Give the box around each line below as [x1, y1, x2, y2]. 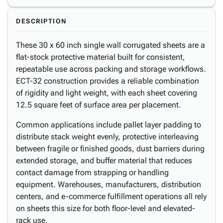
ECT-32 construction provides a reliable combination [16, 76, 199, 86]
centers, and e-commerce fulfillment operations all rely [16, 192, 207, 201]
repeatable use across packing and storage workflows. [16, 64, 206, 74]
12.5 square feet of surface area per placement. [16, 100, 181, 110]
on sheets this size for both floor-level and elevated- [16, 204, 195, 213]
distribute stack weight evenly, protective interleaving [16, 132, 199, 141]
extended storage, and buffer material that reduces [16, 156, 192, 165]
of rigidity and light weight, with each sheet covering [16, 88, 197, 98]
